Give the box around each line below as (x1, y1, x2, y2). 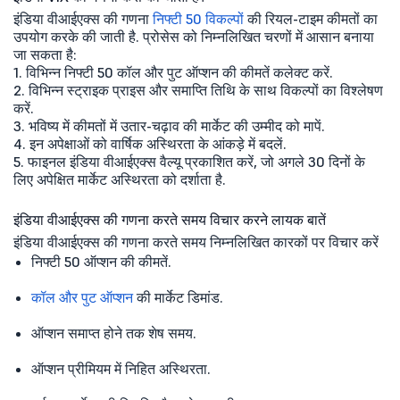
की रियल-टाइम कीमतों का (244, 9, 378, 28)
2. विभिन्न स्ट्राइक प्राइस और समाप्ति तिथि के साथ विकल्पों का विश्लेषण (13, 80, 383, 99)
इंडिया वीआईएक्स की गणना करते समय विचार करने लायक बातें (13, 210, 326, 229)
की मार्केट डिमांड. (133, 287, 223, 306)
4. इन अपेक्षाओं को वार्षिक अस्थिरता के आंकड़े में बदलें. (13, 134, 287, 153)
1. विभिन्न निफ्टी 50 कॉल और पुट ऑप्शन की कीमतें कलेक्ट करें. (13, 62, 333, 81)
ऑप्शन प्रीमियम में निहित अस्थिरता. (31, 359, 211, 378)
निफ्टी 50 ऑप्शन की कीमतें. (31, 252, 171, 271)
